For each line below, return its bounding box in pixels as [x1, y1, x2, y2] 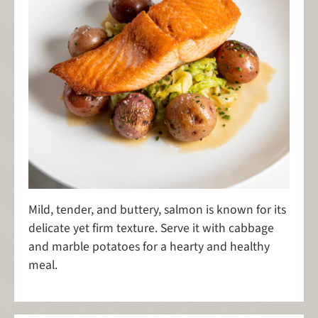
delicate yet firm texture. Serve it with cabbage [28, 219, 274, 238]
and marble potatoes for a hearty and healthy [28, 238, 270, 256]
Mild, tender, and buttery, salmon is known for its [28, 201, 286, 219]
